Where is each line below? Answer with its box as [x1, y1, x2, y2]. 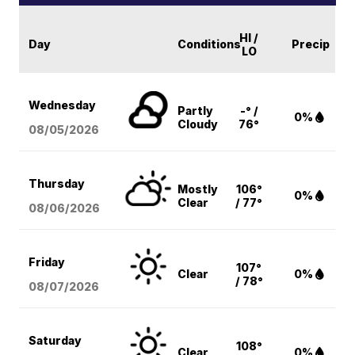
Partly [177, 104, 214, 118]
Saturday [29, 334, 82, 348]
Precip [292, 37, 330, 52]
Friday [29, 255, 66, 269]
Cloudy [177, 117, 219, 132]
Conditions [177, 37, 242, 52]
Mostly [177, 182, 219, 197]
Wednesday [29, 98, 97, 113]
